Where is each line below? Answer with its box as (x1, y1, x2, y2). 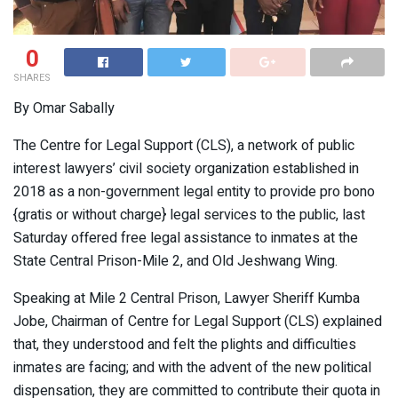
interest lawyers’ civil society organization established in (13, 158, 359, 180)
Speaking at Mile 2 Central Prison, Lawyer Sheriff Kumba (13, 288, 360, 310)
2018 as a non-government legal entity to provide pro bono (13, 181, 375, 203)
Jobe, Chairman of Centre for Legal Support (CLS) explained (13, 311, 382, 333)
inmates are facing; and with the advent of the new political (13, 357, 371, 379)
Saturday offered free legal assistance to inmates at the (13, 227, 358, 250)
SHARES (13, 70, 51, 86)
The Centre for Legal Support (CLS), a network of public (13, 135, 354, 157)
